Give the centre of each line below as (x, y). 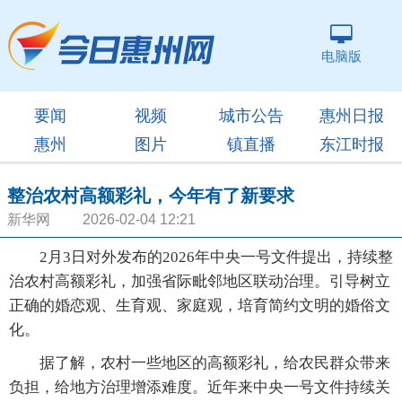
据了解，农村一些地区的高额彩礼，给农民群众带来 (200, 363)
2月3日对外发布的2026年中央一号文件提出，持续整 (201, 257)
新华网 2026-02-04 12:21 (101, 219)
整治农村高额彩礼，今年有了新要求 (151, 196)
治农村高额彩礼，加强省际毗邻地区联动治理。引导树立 (200, 281)
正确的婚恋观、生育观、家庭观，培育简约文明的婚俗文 (200, 306)
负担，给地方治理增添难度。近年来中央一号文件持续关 (200, 387)
